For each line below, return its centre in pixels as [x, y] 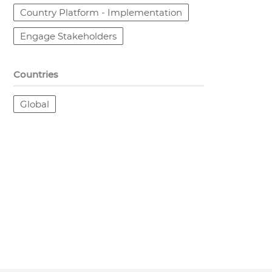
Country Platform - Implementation [101, 12]
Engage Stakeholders [69, 36]
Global [35, 104]
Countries [36, 74]
